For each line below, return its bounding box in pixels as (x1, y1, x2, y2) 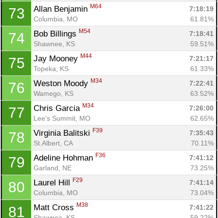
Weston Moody (34, 78, 91, 88)
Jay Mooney (34, 54, 80, 63)
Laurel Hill (34, 178, 73, 187)
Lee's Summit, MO (34, 114, 91, 122)
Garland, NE (34, 163, 72, 172)
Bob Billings (34, 29, 79, 38)
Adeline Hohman (34, 153, 95, 163)
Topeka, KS (34, 64, 69, 73)
